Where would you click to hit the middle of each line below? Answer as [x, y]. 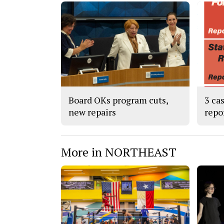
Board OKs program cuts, [118, 100]
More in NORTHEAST [119, 152]
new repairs [92, 112]
